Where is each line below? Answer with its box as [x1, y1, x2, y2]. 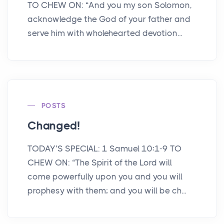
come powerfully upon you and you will [27, 171, 182, 181]
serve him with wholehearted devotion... [27, 27, 182, 38]
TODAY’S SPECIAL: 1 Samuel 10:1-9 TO [27, 143, 181, 153]
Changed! [27, 118, 80, 132]
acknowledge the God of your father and [27, 13, 190, 24]
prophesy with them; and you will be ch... [27, 185, 186, 195]
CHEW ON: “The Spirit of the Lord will [27, 157, 172, 167]
